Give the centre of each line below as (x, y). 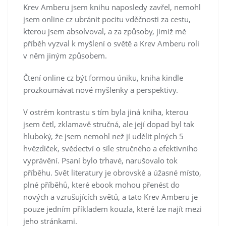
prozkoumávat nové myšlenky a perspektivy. (101, 90)
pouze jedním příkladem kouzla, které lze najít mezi (112, 209)
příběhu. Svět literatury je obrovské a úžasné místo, (112, 172)
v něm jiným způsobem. (65, 55)
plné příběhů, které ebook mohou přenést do (101, 184)
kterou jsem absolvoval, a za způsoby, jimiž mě (105, 31)
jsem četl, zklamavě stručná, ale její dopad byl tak (109, 124)
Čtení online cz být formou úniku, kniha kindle (103, 77)
